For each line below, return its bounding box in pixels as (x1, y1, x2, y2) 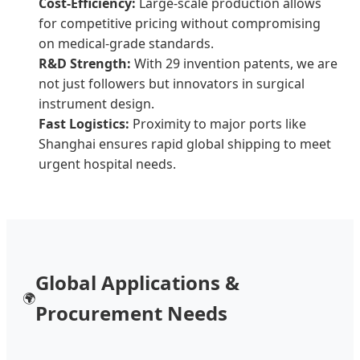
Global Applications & (35, 269, 239, 297)
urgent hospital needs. (39, 155, 176, 174)
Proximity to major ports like (129, 115, 306, 133)
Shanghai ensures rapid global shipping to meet (39, 135, 331, 153)
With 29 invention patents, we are (131, 55, 337, 73)
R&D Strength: (39, 55, 131, 73)
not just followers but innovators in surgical (39, 75, 305, 93)
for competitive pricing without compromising (39, 14, 321, 33)
